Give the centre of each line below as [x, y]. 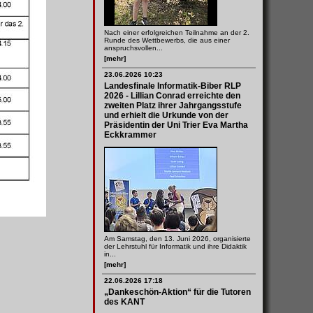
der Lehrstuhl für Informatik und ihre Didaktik [175, 246]
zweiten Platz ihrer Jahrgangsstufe [173, 105]
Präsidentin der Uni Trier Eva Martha [176, 125]
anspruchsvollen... [133, 48]
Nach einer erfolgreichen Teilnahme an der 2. [177, 32]
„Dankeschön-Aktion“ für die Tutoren [177, 292]
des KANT [124, 302]
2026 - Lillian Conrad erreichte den [172, 96]
